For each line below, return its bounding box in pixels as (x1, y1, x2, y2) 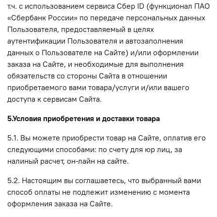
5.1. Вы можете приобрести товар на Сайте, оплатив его (7, 132, 206, 142)
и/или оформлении (128, 47, 199, 57)
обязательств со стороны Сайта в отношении (7, 70, 167, 80)
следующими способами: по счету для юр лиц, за (7, 144, 182, 154)
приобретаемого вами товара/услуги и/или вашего (7, 82, 189, 92)
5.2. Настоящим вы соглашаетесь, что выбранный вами (7, 175, 201, 185)
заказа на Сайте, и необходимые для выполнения (7, 59, 184, 69)
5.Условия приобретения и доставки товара (7, 113, 160, 123)
